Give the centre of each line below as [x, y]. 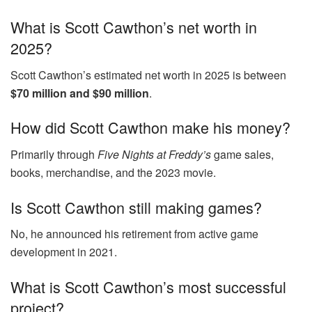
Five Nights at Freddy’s [154, 154]
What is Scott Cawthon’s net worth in [134, 26]
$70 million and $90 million [80, 93]
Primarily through [54, 154]
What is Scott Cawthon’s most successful [148, 286]
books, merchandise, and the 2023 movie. [113, 172]
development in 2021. [64, 252]
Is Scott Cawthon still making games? [136, 207]
